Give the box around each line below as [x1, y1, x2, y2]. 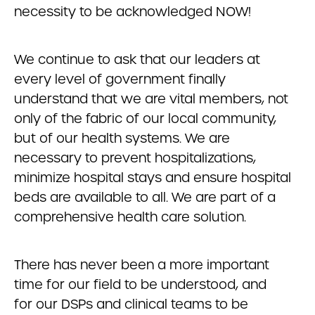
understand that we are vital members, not [14, 91, 288, 107]
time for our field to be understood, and [14, 276, 266, 292]
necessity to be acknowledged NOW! [14, 4, 251, 20]
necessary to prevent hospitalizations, [14, 150, 256, 166]
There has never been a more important [14, 257, 269, 273]
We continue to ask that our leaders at [14, 51, 260, 67]
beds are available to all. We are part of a [14, 189, 276, 205]
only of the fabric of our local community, [14, 110, 276, 127]
